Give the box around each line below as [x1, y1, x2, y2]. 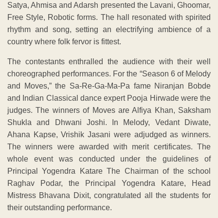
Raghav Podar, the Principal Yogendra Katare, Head [7, 179, 211, 187]
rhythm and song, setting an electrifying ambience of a [7, 25, 211, 34]
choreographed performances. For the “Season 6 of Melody [7, 69, 211, 78]
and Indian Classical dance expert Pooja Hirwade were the [7, 93, 211, 102]
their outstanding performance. [7, 203, 112, 212]
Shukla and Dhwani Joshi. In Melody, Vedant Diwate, [7, 118, 211, 127]
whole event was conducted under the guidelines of [7, 154, 211, 163]
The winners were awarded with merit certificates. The [7, 142, 211, 151]
